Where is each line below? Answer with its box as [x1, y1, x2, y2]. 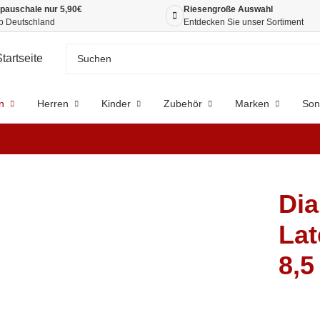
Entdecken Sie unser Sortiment [184, 17, 304, 27]
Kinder [101, 98, 131, 109]
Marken [234, 98, 269, 109]
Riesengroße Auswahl [184, 4, 273, 14]
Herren [36, 98, 69, 109]
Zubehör [163, 98, 202, 109]
